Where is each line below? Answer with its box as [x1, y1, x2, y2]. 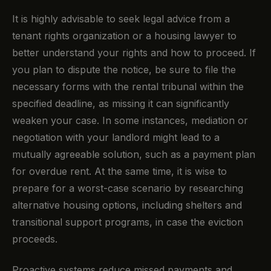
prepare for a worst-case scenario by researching [12, 182, 243, 195]
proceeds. [12, 233, 57, 246]
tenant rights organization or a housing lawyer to [12, 30, 237, 42]
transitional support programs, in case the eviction [12, 216, 243, 229]
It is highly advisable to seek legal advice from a [12, 13, 230, 25]
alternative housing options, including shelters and [12, 199, 242, 212]
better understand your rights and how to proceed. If [12, 47, 256, 59]
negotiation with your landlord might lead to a [12, 131, 220, 144]
